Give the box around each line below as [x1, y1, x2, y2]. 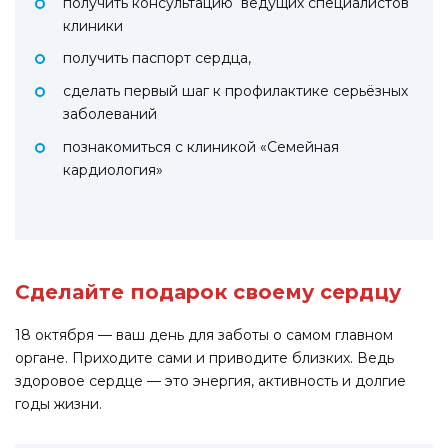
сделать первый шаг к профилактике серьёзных [63, 82, 408, 101]
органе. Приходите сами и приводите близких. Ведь [15, 349, 394, 368]
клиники [63, 16, 123, 35]
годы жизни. [15, 395, 102, 414]
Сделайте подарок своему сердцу [15, 280, 401, 305]
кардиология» [63, 161, 163, 180]
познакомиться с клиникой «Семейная [63, 138, 339, 157]
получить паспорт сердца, [63, 49, 251, 68]
